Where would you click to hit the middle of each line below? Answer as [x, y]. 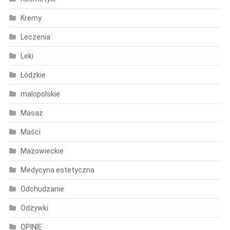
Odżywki [34, 208]
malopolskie [40, 94]
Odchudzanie [42, 189]
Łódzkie [33, 75]
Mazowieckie [42, 151]
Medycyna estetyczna [57, 170]
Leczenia [35, 37]
